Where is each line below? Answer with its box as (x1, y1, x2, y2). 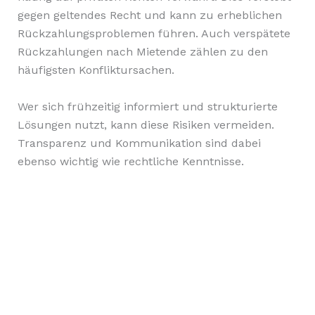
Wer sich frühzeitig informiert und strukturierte (17, 99, 278, 113)
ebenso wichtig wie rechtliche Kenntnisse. (17, 154, 244, 168)
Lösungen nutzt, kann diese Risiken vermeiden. (17, 117, 274, 131)
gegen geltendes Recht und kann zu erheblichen (17, 8, 282, 22)
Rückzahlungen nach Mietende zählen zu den (17, 44, 268, 58)
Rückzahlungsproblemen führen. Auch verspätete (17, 26, 290, 40)
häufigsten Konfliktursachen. (17, 63, 174, 77)
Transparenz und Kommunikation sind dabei (17, 136, 261, 150)
